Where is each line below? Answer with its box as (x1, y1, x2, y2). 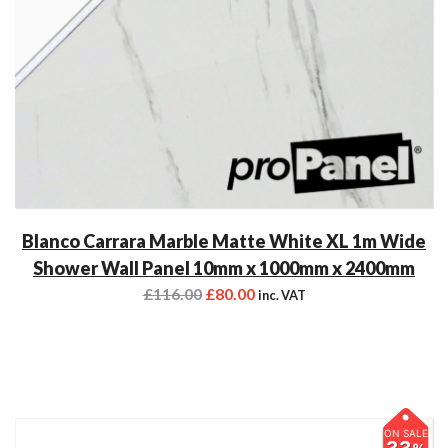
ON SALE (383, 426, 428, 439)
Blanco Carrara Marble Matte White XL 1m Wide (22, 229, 426, 252)
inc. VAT (257, 286, 306, 303)
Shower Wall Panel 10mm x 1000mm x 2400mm (33, 256, 415, 279)
